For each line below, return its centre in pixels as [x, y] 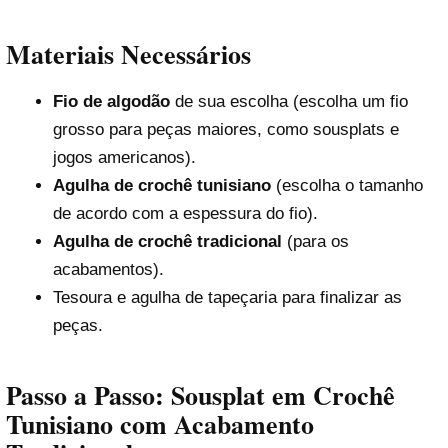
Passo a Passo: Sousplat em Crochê [200, 395]
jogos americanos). [124, 157]
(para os [315, 241]
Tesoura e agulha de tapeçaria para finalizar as [227, 297]
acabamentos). [108, 269]
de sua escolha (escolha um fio [288, 101]
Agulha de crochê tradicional [167, 241]
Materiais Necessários [128, 54]
